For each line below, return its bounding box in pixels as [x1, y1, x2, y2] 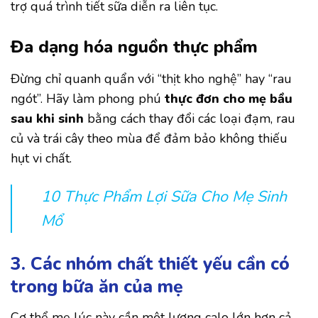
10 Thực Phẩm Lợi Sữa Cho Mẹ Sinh [40, 185, 287, 207]
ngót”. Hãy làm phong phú [11, 89, 165, 107]
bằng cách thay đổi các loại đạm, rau [84, 109, 295, 127]
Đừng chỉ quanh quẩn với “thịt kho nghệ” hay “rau [11, 70, 292, 87]
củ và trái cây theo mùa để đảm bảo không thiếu [11, 129, 287, 147]
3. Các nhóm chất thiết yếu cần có [11, 252, 290, 277]
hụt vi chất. [11, 149, 72, 167]
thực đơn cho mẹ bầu [165, 89, 292, 107]
